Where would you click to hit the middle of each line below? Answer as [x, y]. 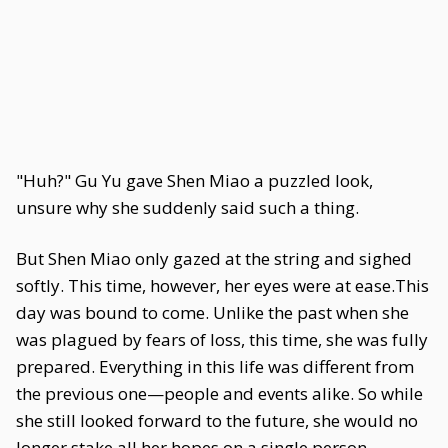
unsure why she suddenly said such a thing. [187, 207]
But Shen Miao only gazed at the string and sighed [214, 258]
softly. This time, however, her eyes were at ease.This [222, 285]
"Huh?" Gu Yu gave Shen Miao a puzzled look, [194, 180]
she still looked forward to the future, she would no [217, 420]
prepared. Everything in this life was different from [215, 366]
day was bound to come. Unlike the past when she [212, 312]
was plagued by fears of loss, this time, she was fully [222, 339]
